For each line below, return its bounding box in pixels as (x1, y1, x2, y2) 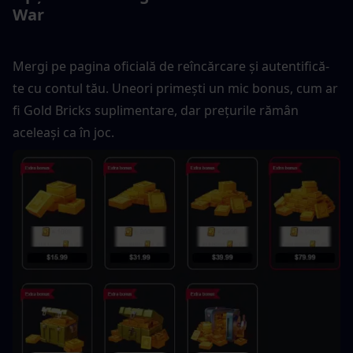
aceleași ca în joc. (13, 123, 114, 141)
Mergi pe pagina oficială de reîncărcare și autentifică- (13, 57, 329, 75)
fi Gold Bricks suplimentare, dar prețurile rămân (13, 101, 299, 119)
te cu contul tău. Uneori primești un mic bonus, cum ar (13, 79, 338, 97)
